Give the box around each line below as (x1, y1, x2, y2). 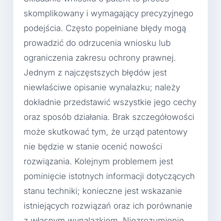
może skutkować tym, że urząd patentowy (24, 126, 187, 137)
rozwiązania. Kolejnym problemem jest (24, 156, 173, 166)
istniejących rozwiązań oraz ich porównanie (24, 200, 192, 211)
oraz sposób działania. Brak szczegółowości (24, 111, 194, 122)
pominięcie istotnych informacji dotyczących (24, 171, 195, 181)
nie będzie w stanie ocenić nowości (24, 141, 162, 151)
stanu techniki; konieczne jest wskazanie (24, 185, 182, 196)
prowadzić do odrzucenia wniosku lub (24, 37, 171, 48)
